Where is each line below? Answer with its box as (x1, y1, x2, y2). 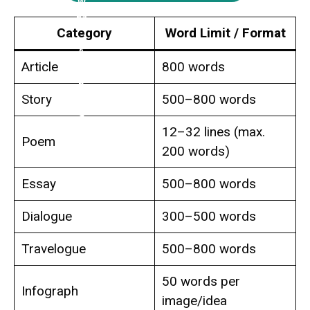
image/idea (161, 292, 227, 309)
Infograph (21, 282, 78, 299)
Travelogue (21, 240, 86, 257)
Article (21, 58, 58, 75)
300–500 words (161, 208, 256, 224)
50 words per (161, 273, 240, 289)
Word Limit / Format (165, 24, 286, 41)
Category (57, 24, 112, 41)
